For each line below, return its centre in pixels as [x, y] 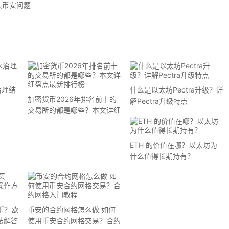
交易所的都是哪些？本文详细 [74, 110]
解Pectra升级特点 [158, 101]
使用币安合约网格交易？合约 [74, 221]
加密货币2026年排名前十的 [72, 99]
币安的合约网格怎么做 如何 [71, 209]
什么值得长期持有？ [162, 156]
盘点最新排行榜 [52, 121]
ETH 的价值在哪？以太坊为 [173, 145]
